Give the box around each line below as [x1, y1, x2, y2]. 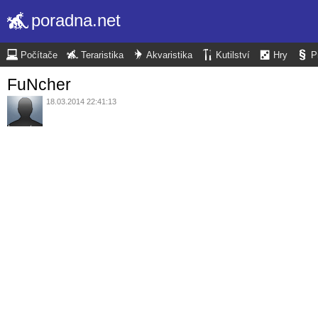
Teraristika [81, 50, 124, 60]
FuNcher [7, 75, 71, 94]
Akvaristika [146, 50, 192, 60]
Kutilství [216, 50, 250, 60]
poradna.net [31, 11, 121, 30]
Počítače [21, 50, 57, 60]
